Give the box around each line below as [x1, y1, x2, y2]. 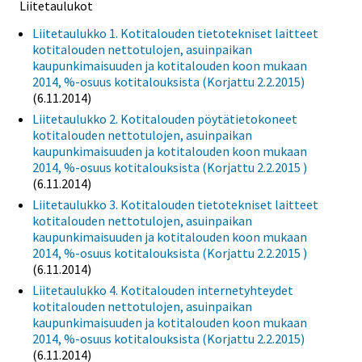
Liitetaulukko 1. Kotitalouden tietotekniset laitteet [32, 24, 318, 41]
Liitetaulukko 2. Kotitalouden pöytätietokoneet [32, 110, 297, 127]
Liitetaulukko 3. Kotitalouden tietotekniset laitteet [32, 196, 318, 213]
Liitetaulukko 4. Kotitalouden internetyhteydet [32, 281, 293, 298]
